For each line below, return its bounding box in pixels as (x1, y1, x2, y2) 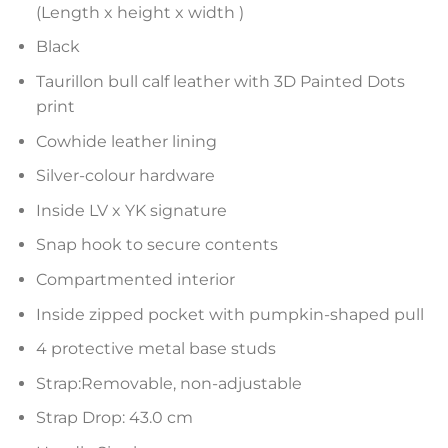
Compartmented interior (35, 269, 235, 289)
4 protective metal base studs (35, 339, 276, 359)
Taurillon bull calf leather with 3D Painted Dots (35, 71, 405, 91)
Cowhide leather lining (35, 131, 217, 151)
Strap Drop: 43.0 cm (35, 408, 193, 428)
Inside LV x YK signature (35, 200, 227, 220)
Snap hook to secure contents (35, 235, 278, 255)
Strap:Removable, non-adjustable (35, 373, 302, 393)
